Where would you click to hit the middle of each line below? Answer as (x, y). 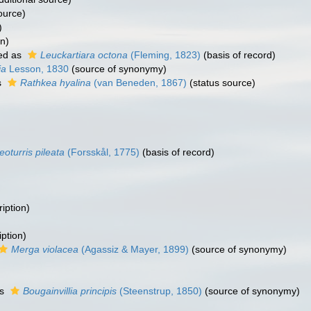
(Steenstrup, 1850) (159, 291)
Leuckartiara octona (84, 55)
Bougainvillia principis (70, 291)
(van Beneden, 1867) (139, 83)
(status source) (221, 83)
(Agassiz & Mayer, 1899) (134, 249)
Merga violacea (45, 249)
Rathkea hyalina (56, 83)
